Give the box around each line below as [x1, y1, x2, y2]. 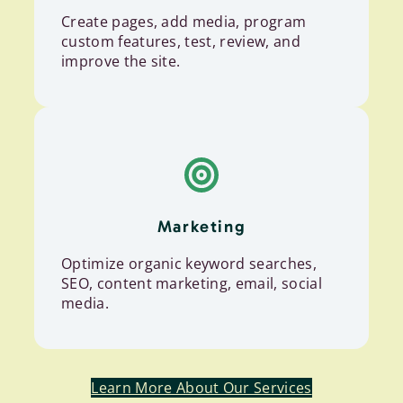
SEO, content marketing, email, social [61, 273, 322, 293]
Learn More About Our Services [91, 377, 312, 398]
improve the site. [61, 50, 181, 71]
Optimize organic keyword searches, [61, 253, 317, 273]
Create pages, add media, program [61, 11, 307, 31]
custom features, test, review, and [61, 31, 300, 51]
